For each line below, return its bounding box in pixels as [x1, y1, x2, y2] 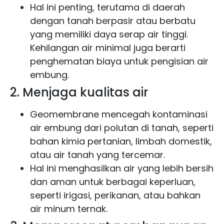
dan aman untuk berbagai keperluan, [30, 175, 195, 188]
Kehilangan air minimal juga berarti [30, 41, 185, 54]
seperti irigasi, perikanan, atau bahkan [30, 188, 200, 201]
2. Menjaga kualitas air [10, 83, 148, 100]
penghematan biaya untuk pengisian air [30, 54, 208, 67]
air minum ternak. [30, 202, 107, 215]
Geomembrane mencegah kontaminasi [30, 107, 207, 120]
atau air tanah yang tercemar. [30, 148, 165, 161]
